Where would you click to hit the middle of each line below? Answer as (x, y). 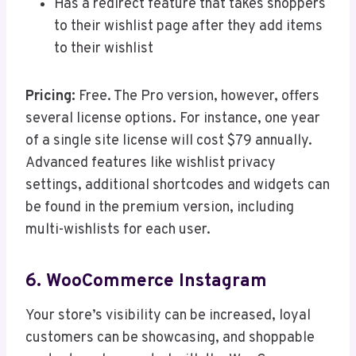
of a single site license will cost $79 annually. (169, 141)
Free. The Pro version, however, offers (197, 96)
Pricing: (50, 96)
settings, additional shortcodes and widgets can (178, 185)
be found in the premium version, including (160, 207)
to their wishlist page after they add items (188, 26)
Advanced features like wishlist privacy (151, 163)
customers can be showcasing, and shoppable (170, 338)
